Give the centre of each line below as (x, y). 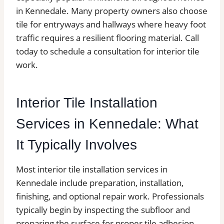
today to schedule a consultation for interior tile (108, 51)
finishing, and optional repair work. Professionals (110, 196)
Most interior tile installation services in (92, 169)
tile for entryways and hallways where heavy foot (111, 24)
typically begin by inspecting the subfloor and (103, 210)
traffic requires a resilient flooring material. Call (107, 38)
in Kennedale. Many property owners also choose (112, 11)
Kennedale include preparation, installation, (100, 183)
